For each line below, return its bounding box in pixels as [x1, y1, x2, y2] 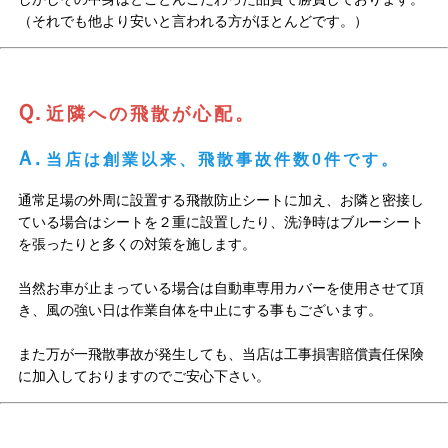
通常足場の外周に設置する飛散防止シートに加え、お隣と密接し [17, 192, 424, 209]
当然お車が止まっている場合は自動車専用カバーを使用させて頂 [17, 280, 424, 297]
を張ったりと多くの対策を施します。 [17, 236, 256, 253]
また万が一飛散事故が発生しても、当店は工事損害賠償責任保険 [17, 346, 424, 363]
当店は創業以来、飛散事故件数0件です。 [45, 151, 400, 169]
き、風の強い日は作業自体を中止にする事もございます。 [17, 302, 382, 319]
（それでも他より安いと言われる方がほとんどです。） [17, 13, 368, 30]
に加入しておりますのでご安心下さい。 [17, 368, 270, 385]
